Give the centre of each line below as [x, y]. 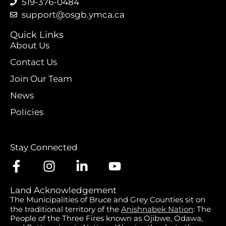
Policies [27, 112]
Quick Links [37, 35]
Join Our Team [41, 79]
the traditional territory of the [66, 209]
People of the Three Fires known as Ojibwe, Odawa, [106, 218]
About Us [30, 46]
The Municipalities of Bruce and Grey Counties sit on [108, 199]
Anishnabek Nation [157, 209]
